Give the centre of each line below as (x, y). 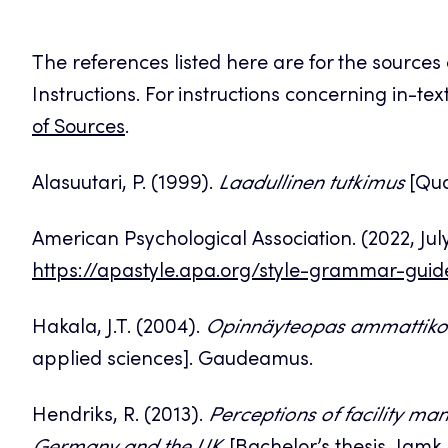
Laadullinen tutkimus (311, 184)
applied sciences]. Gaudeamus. (172, 360)
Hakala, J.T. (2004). (118, 328)
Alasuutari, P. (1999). (125, 184)
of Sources (78, 128)
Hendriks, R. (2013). (120, 416)
